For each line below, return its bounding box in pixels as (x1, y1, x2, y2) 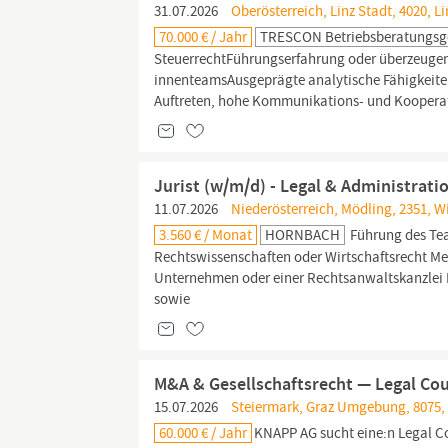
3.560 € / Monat (159, 225, 253, 245)
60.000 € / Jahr (159, 423, 248, 443)
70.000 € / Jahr (159, 27, 248, 47)
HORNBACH (265, 225, 341, 245)
